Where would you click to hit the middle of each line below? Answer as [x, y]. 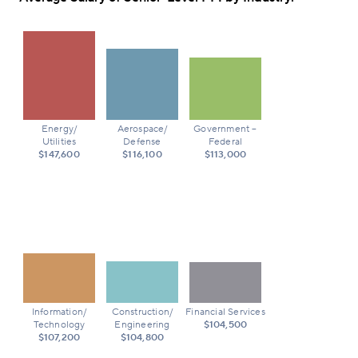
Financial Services [225, 312]
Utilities [59, 141]
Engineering [142, 324]
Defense [142, 141]
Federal [225, 141]
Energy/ [59, 129]
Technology [59, 324]
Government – [225, 129]
